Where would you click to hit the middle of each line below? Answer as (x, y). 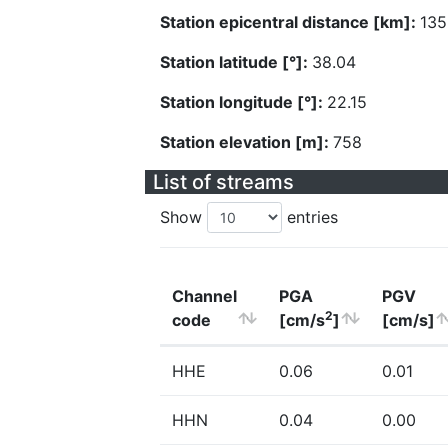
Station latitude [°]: (236, 62)
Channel (204, 296)
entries (310, 217)
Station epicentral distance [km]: (290, 22)
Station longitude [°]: (243, 102)
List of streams (223, 182)
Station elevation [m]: (246, 142)
